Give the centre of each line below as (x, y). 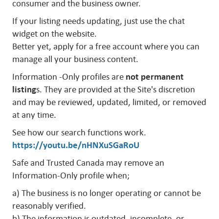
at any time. (34, 115)
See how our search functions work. (79, 132)
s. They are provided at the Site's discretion (116, 89)
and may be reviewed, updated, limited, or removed (109, 102)
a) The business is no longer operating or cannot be (107, 193)
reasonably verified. (49, 206)
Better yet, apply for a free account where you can (106, 46)
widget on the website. (55, 34)
